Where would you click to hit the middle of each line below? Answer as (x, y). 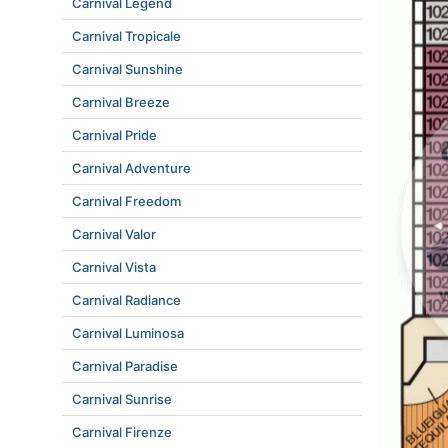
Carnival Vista (114, 267)
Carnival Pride (114, 135)
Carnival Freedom (126, 201)
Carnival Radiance (126, 300)
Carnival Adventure (131, 168)
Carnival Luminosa (128, 333)
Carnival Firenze (122, 432)
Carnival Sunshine (127, 69)
